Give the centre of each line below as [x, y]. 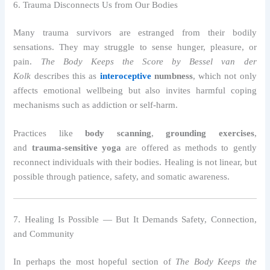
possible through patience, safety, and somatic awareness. [122, 177]
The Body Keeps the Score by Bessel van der [149, 62]
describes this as [65, 76]
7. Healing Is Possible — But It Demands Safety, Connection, [135, 219]
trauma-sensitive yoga [76, 148]
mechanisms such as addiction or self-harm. [96, 105]
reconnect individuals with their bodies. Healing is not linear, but [135, 162]
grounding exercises [210, 133]
